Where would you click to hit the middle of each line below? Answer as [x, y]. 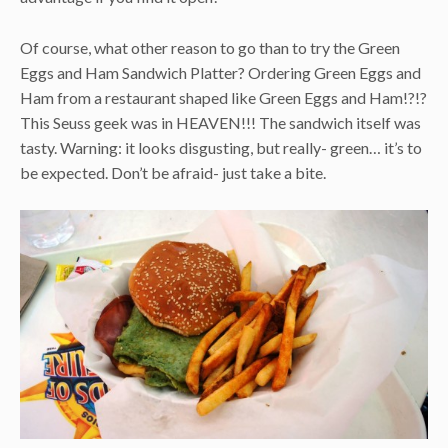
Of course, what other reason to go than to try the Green [210, 47]
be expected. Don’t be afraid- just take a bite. [173, 172]
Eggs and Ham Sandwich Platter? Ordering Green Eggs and [220, 72]
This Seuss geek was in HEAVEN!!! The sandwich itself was [220, 122]
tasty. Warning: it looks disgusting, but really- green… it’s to [221, 147]
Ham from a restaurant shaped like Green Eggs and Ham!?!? [223, 97]
